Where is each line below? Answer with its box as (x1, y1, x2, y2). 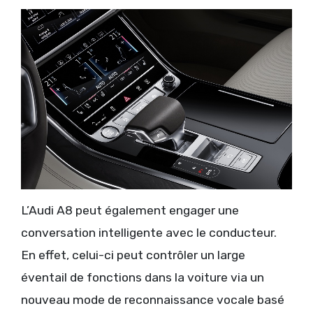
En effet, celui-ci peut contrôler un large (21, 247, 245, 262)
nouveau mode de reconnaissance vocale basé (21, 292, 284, 307)
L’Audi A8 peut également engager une (21, 203, 239, 217)
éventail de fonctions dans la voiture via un (21, 270, 264, 284)
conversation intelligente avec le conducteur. (21, 225, 277, 240)
